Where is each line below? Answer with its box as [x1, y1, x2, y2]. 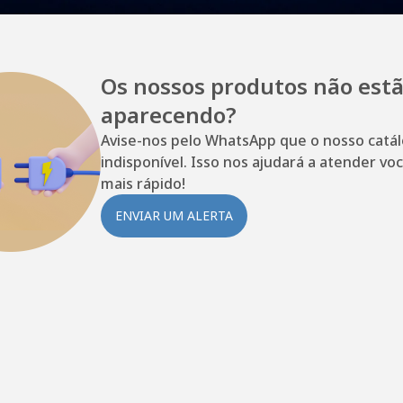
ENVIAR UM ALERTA [115, 207, 233, 224]
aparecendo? [101, 100, 237, 130]
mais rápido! [101, 174, 185, 193]
